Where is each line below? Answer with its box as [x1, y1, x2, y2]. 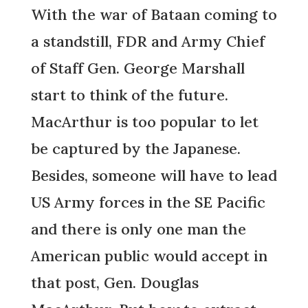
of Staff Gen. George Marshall [30, 58, 245, 78]
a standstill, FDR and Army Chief [30, 32, 265, 52]
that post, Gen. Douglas [30, 273, 199, 293]
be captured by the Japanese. [30, 139, 241, 159]
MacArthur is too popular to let [30, 112, 258, 132]
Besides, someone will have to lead [30, 166, 277, 186]
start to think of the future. [30, 85, 228, 105]
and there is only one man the [30, 219, 246, 239]
